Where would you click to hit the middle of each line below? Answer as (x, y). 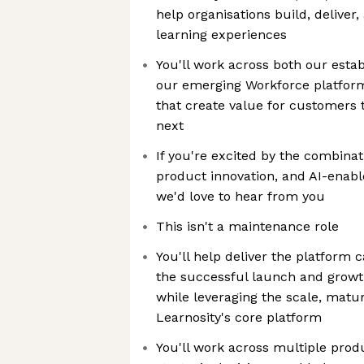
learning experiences (221, 35)
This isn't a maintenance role (247, 226)
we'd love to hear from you (240, 196)
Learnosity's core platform (239, 317)
